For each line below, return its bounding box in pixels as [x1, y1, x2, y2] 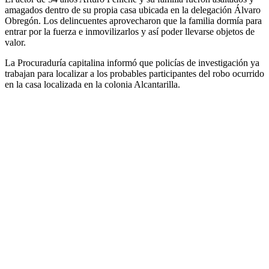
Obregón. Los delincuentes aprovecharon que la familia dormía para [5, 16, 262, 26]
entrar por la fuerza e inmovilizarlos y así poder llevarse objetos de [5, 26, 255, 37]
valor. [5, 37, 26, 48]
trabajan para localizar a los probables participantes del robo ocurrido [5, 68, 264, 79]
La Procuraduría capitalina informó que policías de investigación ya [5, 58, 259, 68]
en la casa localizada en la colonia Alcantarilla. [5, 79, 180, 90]
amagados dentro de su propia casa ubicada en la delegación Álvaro [5, 5, 261, 16]
